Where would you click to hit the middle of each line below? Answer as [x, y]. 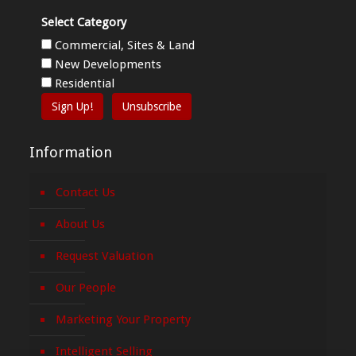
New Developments [107, 64]
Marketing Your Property [124, 319]
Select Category [84, 22]
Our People [86, 287]
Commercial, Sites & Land [124, 45]
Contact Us [86, 192]
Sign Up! [73, 106]
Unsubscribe [152, 106]
